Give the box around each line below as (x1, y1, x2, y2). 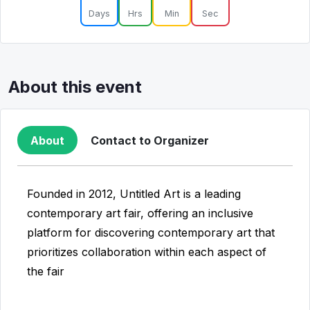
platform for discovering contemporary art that (27, 226, 275, 239)
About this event (8, 77, 142, 97)
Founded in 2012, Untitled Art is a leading (27, 187, 241, 201)
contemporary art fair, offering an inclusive (27, 206, 253, 220)
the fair (27, 264, 64, 278)
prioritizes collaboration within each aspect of (27, 245, 266, 259)
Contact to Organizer (91, 133, 209, 147)
